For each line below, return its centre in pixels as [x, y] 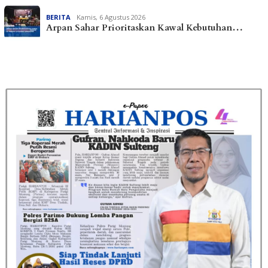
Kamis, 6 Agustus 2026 [111, 17]
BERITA [58, 17]
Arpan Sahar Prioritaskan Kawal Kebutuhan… [144, 28]
